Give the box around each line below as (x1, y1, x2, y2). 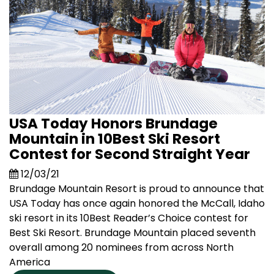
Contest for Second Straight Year (9, 144, 250, 164)
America (9, 254, 50, 269)
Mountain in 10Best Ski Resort (9, 128, 220, 149)
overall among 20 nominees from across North (9, 240, 234, 254)
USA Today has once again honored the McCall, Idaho (9, 196, 265, 210)
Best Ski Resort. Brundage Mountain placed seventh (9, 225, 256, 240)
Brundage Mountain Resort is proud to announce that (9, 181, 264, 196)
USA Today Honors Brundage (9, 113, 218, 133)
